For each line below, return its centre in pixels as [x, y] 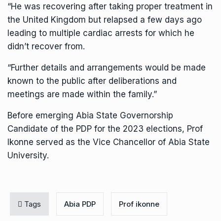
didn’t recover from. [46, 46]
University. [28, 155]
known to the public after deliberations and [92, 81]
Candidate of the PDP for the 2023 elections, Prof [105, 129]
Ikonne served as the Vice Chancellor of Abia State [109, 142]
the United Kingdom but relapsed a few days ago [105, 20]
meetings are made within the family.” [82, 94]
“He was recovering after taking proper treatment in [110, 6]
